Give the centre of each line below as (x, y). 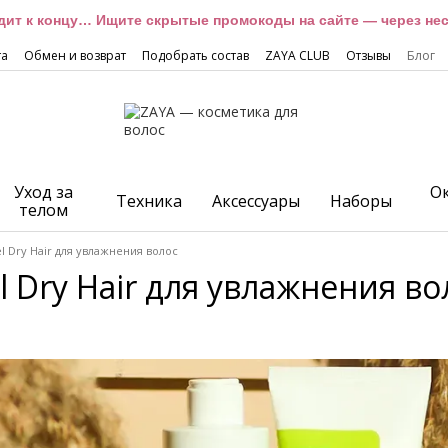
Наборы (361, 201)
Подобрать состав (195, 55)
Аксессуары (256, 201)
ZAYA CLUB (297, 55)
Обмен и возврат (75, 55)
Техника (149, 201)
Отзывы (368, 55)
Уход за (43, 192)
